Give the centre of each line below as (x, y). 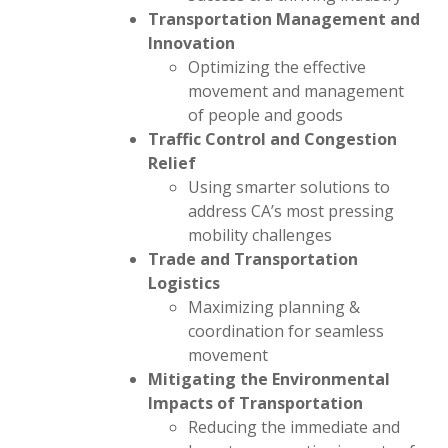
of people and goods (265, 115)
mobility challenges (260, 235)
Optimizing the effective (277, 67)
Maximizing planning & (274, 307)
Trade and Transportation (253, 259)
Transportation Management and (284, 19)
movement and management (296, 91)
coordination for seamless (286, 331)
